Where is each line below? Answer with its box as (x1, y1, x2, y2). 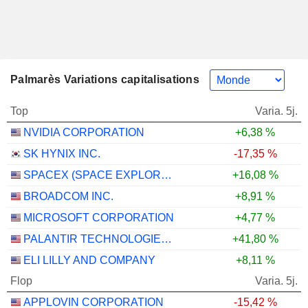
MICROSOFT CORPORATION (23, 211, 174, 223)
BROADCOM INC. (23, 190, 113, 202)
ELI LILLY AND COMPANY (23, 254, 155, 266)
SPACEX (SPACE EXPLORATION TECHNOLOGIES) (161, 168, 172, 181)
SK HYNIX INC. (23, 147, 100, 159)
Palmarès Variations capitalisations (10, 74, 199, 86)
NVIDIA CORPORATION (23, 126, 144, 138)
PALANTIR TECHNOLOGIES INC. (161, 232, 172, 245)
